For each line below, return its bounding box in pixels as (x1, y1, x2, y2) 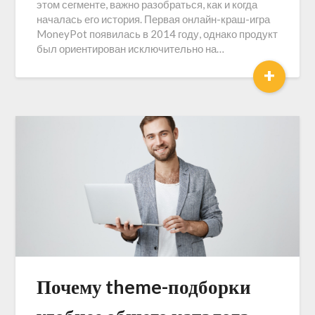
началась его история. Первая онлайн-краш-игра (37, 13, 271, 25)
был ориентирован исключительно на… (37, 42, 225, 55)
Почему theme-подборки (37, 275, 252, 298)
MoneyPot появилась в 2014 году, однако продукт (37, 27, 278, 40)
